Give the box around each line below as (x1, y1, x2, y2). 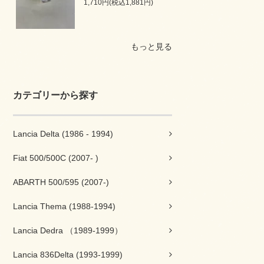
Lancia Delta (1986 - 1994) (13, 129, 113, 138)
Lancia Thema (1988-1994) (13, 202, 115, 211)
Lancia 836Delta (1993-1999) (13, 250, 123, 259)
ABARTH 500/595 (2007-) (13, 177, 109, 187)
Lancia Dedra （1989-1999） (13, 226, 123, 235)
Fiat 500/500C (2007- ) (13, 153, 98, 163)
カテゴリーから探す (13, 90, 98, 100)
